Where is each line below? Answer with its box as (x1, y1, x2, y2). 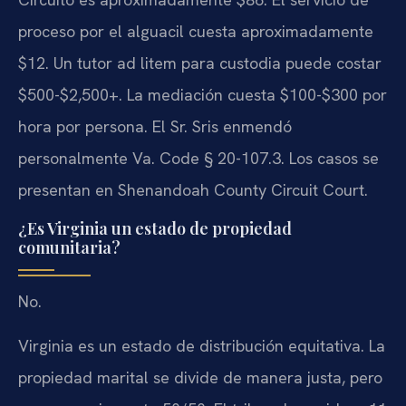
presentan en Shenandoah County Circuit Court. (18, 179, 368, 201)
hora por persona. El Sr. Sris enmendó (18, 116, 292, 138)
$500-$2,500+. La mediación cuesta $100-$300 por (18, 84, 387, 106)
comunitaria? (18, 236, 121, 258)
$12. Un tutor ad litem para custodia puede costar (18, 53, 382, 74)
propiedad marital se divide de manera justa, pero (18, 366, 382, 388)
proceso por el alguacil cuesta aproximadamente (18, 21, 373, 43)
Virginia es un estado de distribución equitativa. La (18, 334, 385, 356)
